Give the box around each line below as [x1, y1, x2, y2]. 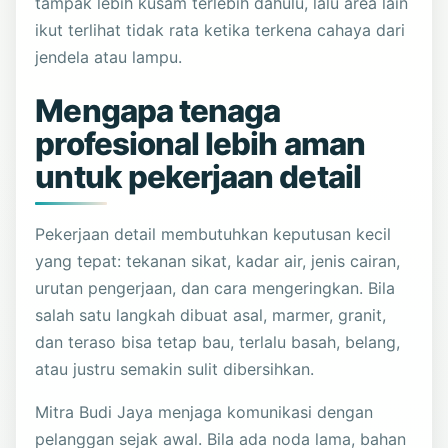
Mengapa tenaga [35, 91, 281, 130]
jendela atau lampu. [35, 46, 183, 67]
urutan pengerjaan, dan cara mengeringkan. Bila [35, 277, 396, 298]
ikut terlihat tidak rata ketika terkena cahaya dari [35, 19, 406, 40]
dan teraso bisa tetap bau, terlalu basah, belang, [35, 331, 401, 352]
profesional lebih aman [35, 124, 365, 163]
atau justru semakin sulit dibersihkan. [35, 358, 315, 379]
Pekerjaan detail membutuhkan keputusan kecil [35, 223, 392, 244]
